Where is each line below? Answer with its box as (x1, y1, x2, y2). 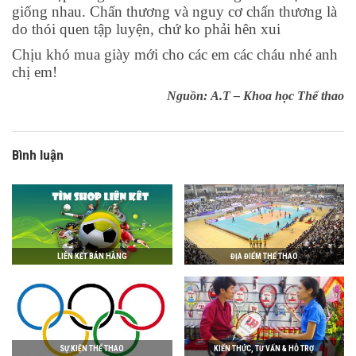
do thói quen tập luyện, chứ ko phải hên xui (12, 21, 281, 38)
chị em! (12, 64, 57, 81)
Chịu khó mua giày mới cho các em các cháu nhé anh (12, 46, 338, 64)
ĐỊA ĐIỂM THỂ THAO (230, 252, 298, 261)
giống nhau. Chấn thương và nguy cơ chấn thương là (12, 3, 337, 21)
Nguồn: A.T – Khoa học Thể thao (167, 89, 344, 103)
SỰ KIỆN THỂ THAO (60, 343, 125, 353)
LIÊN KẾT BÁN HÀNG (56, 252, 127, 261)
